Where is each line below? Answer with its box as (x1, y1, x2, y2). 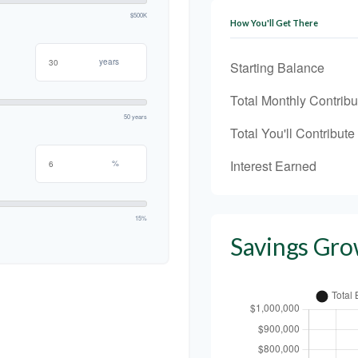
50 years (124, 112, 147, 121)
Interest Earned (230, 157, 316, 175)
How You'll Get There (230, 18, 318, 28)
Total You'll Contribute (230, 124, 355, 142)
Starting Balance (230, 58, 324, 77)
